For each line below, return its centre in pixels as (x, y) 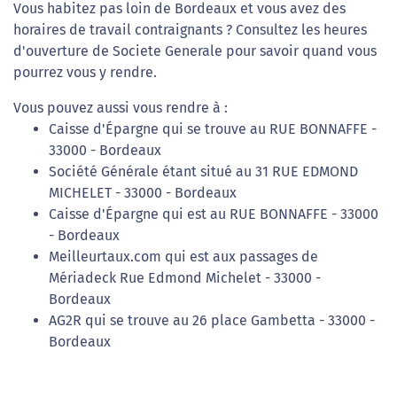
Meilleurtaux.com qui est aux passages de (183, 257)
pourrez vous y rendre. (85, 72)
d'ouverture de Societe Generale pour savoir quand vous (195, 51)
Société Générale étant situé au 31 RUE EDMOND (203, 171)
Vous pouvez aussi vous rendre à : (121, 108)
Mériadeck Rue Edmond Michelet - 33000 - (185, 278)
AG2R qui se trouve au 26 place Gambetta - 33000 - (212, 320)
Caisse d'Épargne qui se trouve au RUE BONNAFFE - (213, 129)
